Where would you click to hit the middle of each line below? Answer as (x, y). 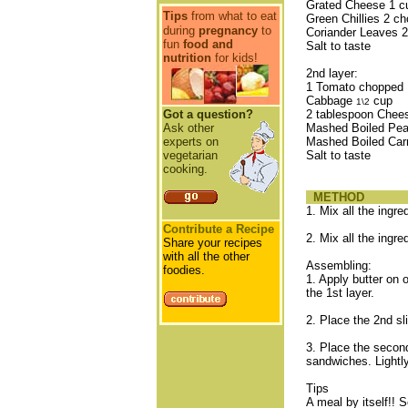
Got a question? (208, 114)
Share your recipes (212, 243)
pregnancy (228, 31)
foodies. (184, 270)
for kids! (234, 58)
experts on (190, 142)
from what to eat (234, 16)
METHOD (335, 197)
